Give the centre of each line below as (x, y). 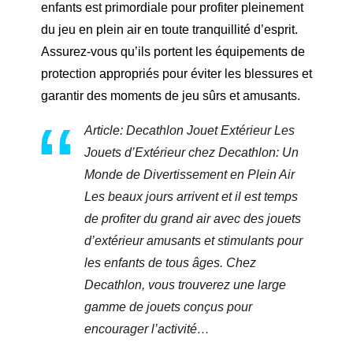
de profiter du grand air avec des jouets (193, 219)
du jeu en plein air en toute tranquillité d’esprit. (169, 30)
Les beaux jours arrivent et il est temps (191, 197)
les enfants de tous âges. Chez (170, 263)
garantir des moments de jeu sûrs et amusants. (171, 96)
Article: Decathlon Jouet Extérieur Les (190, 131)
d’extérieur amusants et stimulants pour (193, 241)
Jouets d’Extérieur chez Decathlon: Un (191, 153)
